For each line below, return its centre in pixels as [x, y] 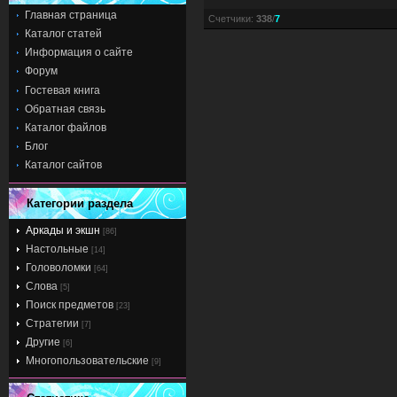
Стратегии [52, 323]
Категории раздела [80, 203]
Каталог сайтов [63, 165]
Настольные [57, 249]
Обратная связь [65, 109]
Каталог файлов [66, 127]
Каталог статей [63, 34]
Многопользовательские [87, 360]
